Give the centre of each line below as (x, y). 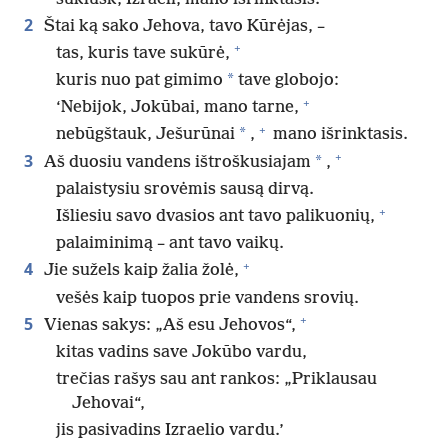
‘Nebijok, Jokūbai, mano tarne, (177, 108)
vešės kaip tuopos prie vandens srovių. (207, 298)
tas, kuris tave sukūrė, (143, 53)
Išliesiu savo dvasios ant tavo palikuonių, (215, 217)
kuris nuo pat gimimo (139, 81)
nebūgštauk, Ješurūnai (145, 135)
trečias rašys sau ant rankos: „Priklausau (216, 380)
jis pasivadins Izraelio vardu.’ (170, 431)
